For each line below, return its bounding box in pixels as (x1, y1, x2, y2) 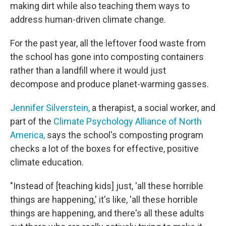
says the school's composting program (47, 130, 203, 140)
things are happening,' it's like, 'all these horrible (10, 194, 198, 205)
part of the (10, 116, 53, 127)
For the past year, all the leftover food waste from (10, 38, 206, 48)
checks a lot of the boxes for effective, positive (10, 143, 199, 154)
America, (10, 130, 47, 140)
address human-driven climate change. (10, 14, 166, 25)
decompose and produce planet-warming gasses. (10, 79, 209, 89)
